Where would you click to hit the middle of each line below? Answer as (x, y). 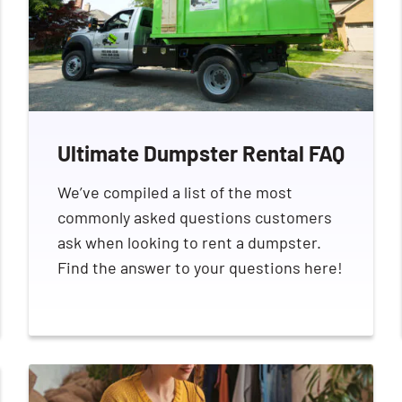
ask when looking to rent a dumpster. (189, 243)
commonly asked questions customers (195, 218)
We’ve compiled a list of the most (175, 192)
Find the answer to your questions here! (200, 268)
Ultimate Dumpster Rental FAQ (201, 153)
